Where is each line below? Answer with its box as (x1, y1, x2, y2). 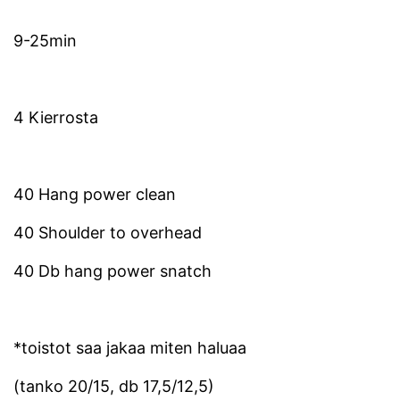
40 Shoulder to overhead (13, 223, 202, 243)
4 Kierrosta (13, 108, 98, 128)
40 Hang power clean (13, 185, 176, 204)
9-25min (13, 31, 77, 51)
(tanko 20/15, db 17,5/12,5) (13, 377, 214, 396)
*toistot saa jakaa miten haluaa (13, 338, 246, 358)
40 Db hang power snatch (13, 262, 212, 281)
